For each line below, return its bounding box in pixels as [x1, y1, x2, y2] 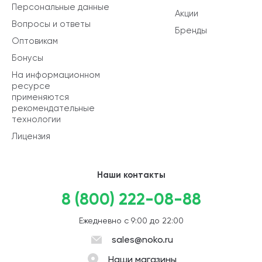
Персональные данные [12, 1, 109, 12]
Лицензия [12, 130, 50, 142]
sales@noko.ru [111, 233, 173, 245]
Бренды [175, 25, 207, 36]
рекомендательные [12, 102, 95, 113]
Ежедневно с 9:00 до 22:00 [78, 215, 184, 225]
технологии [12, 113, 61, 125]
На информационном [12, 69, 100, 80]
